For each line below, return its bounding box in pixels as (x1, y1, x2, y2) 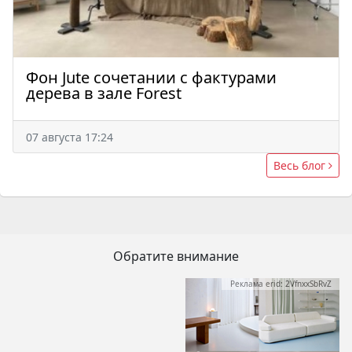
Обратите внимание (113, 247, 239, 266)
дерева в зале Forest (26, 82, 181, 104)
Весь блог (273, 158, 328, 174)
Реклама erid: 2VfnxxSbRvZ (229, 278, 332, 290)
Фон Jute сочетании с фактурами (26, 67, 277, 89)
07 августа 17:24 (26, 130, 113, 145)
